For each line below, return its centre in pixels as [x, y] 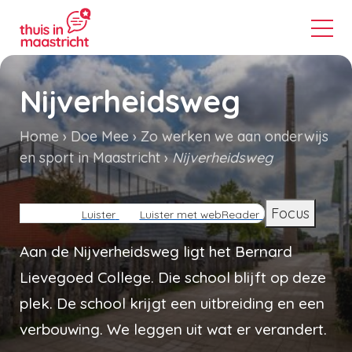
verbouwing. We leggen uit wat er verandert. [173, 329]
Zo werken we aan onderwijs [235, 136]
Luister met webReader [199, 214]
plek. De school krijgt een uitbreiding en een [172, 303]
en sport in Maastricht [90, 157]
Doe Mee [100, 136]
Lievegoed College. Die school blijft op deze [173, 277]
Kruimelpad [86, 189]
